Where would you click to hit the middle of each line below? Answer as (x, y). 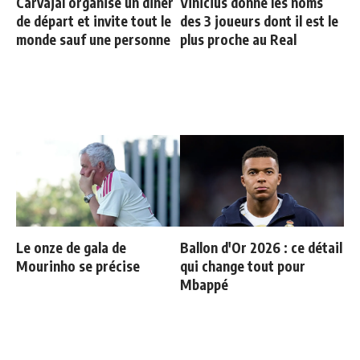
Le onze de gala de (71, 248)
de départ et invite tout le (94, 21)
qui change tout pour (243, 266)
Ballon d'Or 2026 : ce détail (261, 248)
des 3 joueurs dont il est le (259, 21)
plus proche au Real (238, 40)
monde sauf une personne (93, 40)
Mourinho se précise (78, 266)
